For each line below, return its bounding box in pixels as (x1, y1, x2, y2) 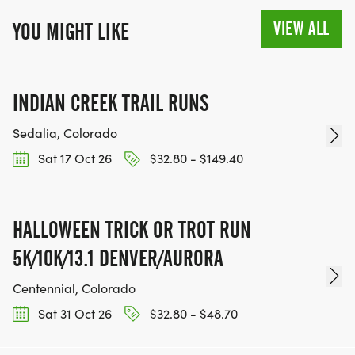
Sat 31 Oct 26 (35, 304, 112, 322)
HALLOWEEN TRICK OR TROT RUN (13, 216, 251, 243)
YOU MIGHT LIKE (13, 18, 129, 46)
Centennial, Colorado (13, 279, 136, 296)
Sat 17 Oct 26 (35, 150, 112, 167)
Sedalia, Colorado (13, 124, 117, 142)
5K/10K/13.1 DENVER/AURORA (13, 244, 223, 272)
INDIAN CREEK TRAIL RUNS (13, 90, 209, 117)
